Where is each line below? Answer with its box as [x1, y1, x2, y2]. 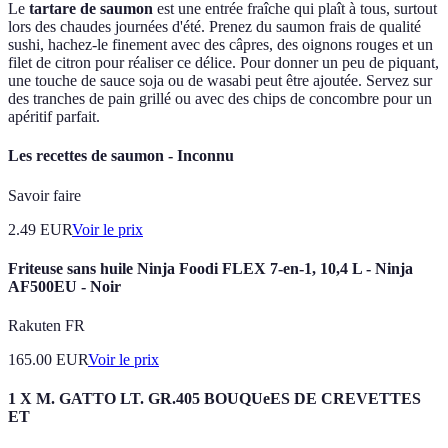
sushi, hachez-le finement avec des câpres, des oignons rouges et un [8, 36, 433, 54]
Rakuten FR [8, 317, 85, 335]
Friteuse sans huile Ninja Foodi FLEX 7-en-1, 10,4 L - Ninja [8, 259, 413, 277]
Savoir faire [8, 186, 81, 204]
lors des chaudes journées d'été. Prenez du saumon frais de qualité [8, 18, 421, 36]
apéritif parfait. [8, 108, 100, 126]
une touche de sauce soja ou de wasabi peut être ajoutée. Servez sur [8, 72, 432, 90]
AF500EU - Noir [8, 277, 121, 295]
